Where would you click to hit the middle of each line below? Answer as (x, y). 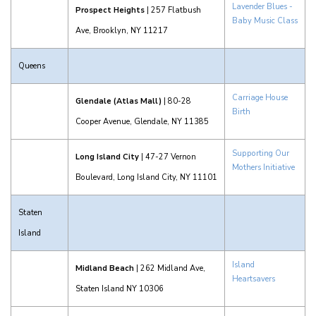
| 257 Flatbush (173, 10)
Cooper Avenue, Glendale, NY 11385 (142, 122)
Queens (32, 66)
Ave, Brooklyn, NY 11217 (122, 31)
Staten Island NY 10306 (120, 289)
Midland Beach (105, 268)
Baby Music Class (265, 21)
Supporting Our (261, 153)
